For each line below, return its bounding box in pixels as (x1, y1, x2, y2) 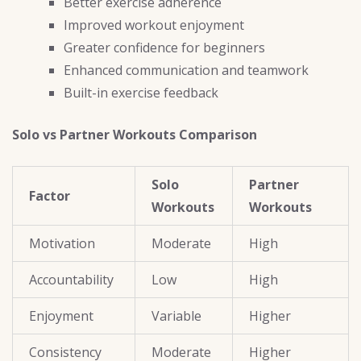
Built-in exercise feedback (64, 84, 218, 102)
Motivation (29, 234, 95, 253)
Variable (151, 307, 201, 326)
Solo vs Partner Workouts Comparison (12, 126, 257, 144)
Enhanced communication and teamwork (64, 61, 309, 80)
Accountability (29, 271, 114, 289)
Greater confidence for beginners (64, 39, 265, 57)
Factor (29, 187, 70, 205)
